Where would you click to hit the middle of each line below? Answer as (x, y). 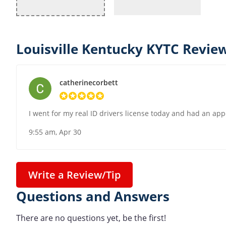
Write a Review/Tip (74, 175)
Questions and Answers (93, 197)
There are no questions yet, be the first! (91, 218)
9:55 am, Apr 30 (55, 132)
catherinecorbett (89, 83)
